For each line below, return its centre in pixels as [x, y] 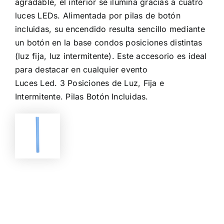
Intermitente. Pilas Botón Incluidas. [82, 96]
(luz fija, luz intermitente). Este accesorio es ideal [111, 56]
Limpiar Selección [174, 209]
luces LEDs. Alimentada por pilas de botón [98, 15]
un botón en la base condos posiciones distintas [109, 42]
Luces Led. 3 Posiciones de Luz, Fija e [90, 83]
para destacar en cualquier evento [81, 69]
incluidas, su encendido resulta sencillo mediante [110, 29]
